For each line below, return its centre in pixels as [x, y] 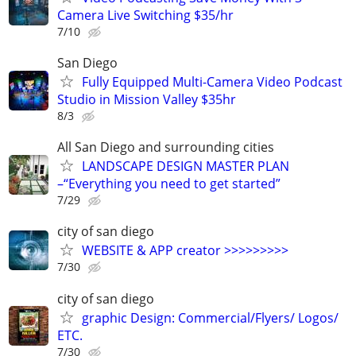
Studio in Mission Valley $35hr [147, 99]
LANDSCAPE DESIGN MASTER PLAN [186, 166]
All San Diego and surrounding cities [166, 147]
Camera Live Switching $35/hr [145, 15]
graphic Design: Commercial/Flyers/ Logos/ [210, 317]
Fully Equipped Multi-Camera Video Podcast [212, 82]
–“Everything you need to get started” [169, 184]
